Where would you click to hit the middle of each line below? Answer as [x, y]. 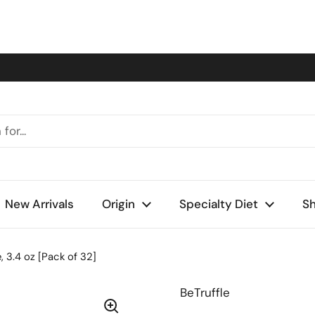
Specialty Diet [219, 204]
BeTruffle [205, 292]
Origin [118, 204]
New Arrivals [39, 204]
